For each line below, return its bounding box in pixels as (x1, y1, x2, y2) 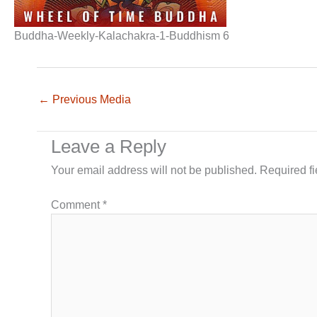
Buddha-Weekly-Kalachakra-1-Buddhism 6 (14, 29, 229, 42)
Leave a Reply (51, 135, 166, 157)
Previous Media (50, 93, 131, 105)
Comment (51, 198, 103, 211)
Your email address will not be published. (51, 163, 257, 176)
